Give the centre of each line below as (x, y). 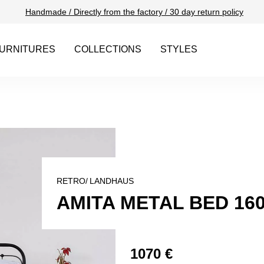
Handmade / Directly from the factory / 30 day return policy (134, 12)
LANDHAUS (112, 181)
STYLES (179, 49)
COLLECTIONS (108, 49)
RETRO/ (72, 181)
